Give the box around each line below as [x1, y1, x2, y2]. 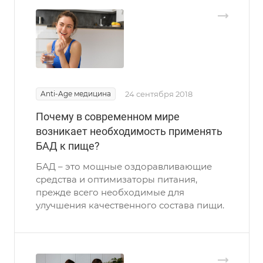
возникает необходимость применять [36, 124, 222, 137]
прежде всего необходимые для [36, 186, 184, 198]
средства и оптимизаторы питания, [36, 173, 197, 185]
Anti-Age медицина [41, 89, 111, 98]
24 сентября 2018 [125, 89, 193, 99]
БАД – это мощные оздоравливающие [36, 160, 212, 172]
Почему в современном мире [36, 110, 180, 123]
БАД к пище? [36, 139, 100, 152]
